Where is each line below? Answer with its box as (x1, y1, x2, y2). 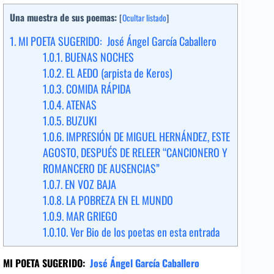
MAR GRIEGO (64, 208, 117, 224)
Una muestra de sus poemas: (10, 10, 117, 24)
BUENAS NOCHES (62, 49, 134, 65)
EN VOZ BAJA (62, 176, 116, 193)
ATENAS (64, 97, 97, 113)
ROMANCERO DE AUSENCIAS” (43, 160, 160, 177)
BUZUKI (64, 113, 97, 129)
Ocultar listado (122, 11, 166, 24)
